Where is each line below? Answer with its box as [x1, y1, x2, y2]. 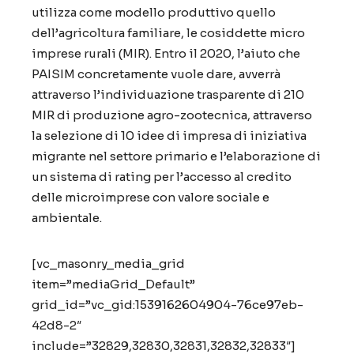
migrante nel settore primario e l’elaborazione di [32, 149, 321, 164]
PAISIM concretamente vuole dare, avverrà [32, 66, 281, 81]
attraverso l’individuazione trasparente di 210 [32, 87, 304, 102]
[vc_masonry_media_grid [32, 256, 185, 271]
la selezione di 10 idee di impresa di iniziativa [32, 128, 307, 143]
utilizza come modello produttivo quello [32, 5, 276, 20]
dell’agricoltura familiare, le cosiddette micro [32, 25, 305, 40]
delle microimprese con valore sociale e [32, 190, 269, 205]
